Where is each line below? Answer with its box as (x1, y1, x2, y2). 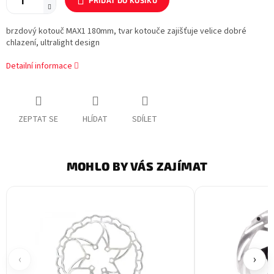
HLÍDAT (83, 113, 108, 126)
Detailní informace (6, 60, 72, 73)
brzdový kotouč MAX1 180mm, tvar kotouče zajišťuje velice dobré (6, 25, 246, 38)
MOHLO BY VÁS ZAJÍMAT (66, 159, 208, 174)
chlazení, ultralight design (6, 37, 100, 50)
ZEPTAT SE (18, 113, 58, 126)
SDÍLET (132, 113, 157, 126)
